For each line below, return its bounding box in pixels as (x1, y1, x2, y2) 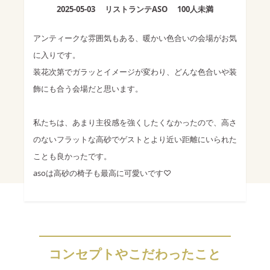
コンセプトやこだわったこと (49, 245, 221, 263)
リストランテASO (105, 4, 168, 15)
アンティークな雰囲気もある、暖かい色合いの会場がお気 (33, 33, 237, 44)
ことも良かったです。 (33, 151, 111, 162)
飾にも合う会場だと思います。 (33, 83, 143, 95)
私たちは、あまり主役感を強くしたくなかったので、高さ (33, 117, 237, 128)
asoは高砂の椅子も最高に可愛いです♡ (33, 168, 171, 179)
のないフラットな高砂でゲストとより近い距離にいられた (33, 134, 237, 145)
